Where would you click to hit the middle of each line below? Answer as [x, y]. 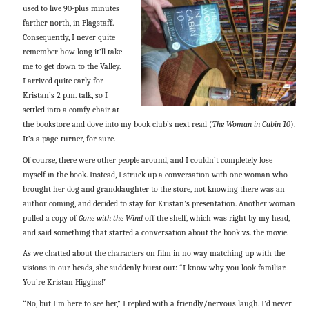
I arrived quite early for [63, 81]
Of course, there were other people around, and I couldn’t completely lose [147, 160]
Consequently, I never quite [69, 38]
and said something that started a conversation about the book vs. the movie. [155, 232]
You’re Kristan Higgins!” [64, 282]
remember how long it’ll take [72, 52]
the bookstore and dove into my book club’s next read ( [117, 124]
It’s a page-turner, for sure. [69, 139]
